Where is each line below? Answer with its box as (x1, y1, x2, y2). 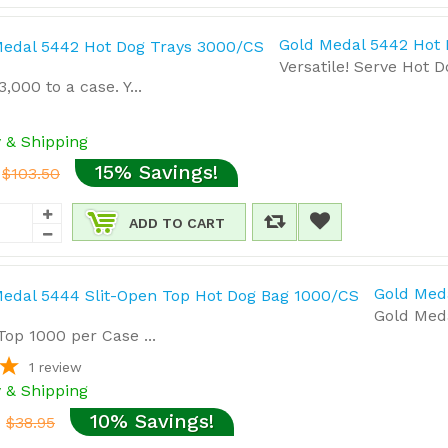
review (39, 359, 82, 375)
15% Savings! (95, 160, 218, 184)
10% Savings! (90, 409, 214, 433)
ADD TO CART (129, 215, 225, 231)
